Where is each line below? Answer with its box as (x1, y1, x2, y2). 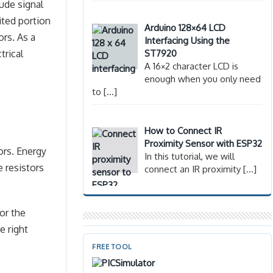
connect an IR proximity (144, 163, 244, 175)
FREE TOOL (92, 243, 132, 252)
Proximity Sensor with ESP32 (144, 138, 263, 150)
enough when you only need (144, 73, 261, 85)
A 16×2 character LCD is (144, 60, 239, 72)
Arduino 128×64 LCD (144, 21, 226, 34)
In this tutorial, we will (144, 151, 235, 163)
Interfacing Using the (144, 34, 230, 46)
